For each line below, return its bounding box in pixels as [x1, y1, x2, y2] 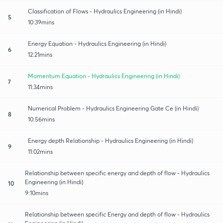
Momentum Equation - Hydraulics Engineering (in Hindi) [28, 72, 180, 80]
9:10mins [24, 189, 48, 197]
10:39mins [28, 18, 54, 26]
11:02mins [28, 147, 53, 155]
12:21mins [28, 50, 52, 58]
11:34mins [28, 83, 53, 91]
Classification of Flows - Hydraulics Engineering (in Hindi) [28, 7, 182, 15]
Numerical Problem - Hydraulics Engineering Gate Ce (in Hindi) [28, 104, 199, 112]
